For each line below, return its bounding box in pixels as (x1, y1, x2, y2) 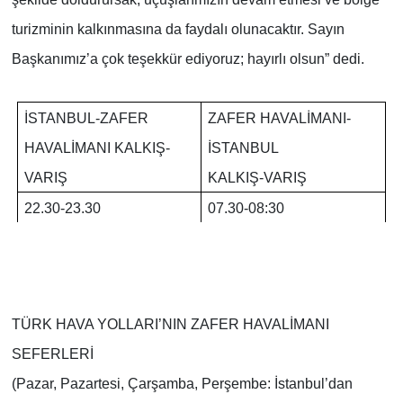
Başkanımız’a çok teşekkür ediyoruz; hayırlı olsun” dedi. (11, 51, 364, 67)
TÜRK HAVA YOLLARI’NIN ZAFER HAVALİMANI (11, 317, 329, 333)
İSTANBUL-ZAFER (23, 111, 148, 127)
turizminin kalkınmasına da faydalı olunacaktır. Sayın (11, 22, 345, 38)
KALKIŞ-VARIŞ (207, 170, 307, 186)
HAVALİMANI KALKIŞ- (23, 140, 170, 157)
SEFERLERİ (11, 346, 94, 363)
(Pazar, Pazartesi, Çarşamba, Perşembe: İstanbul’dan (11, 376, 353, 392)
